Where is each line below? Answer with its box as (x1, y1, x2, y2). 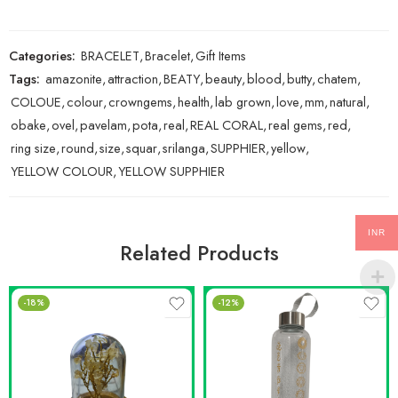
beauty (205, 68, 242, 88)
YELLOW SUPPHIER (118, 161, 225, 180)
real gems (268, 115, 322, 134)
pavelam (80, 115, 127, 134)
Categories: (9, 45, 76, 65)
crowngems (108, 92, 172, 111)
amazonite (45, 68, 102, 88)
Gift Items (195, 45, 246, 65)
